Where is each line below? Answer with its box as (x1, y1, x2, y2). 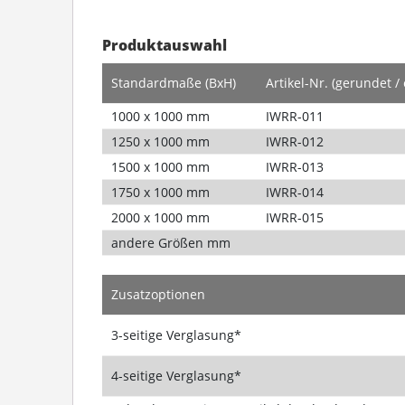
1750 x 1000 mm (110, 183, 210, 201)
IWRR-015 (265, 208, 324, 226)
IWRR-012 (265, 132, 324, 150)
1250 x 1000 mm (110, 132, 210, 150)
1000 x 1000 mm (110, 107, 210, 125)
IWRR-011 (265, 107, 324, 125)
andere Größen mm (110, 233, 231, 251)
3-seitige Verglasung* (110, 325, 241, 344)
